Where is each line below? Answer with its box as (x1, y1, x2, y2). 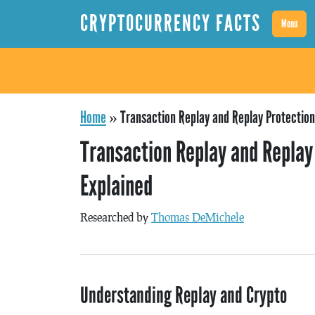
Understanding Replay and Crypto (80, 282, 287, 309)
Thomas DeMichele (151, 210, 244, 224)
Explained (80, 169, 153, 203)
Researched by (80, 210, 151, 224)
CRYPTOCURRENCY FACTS (80, 10, 261, 37)
